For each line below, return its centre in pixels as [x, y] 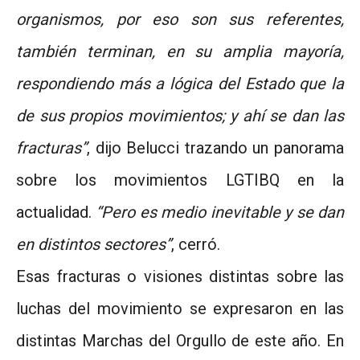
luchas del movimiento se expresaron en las [180, 308]
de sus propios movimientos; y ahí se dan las [180, 115]
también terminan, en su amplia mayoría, [180, 51]
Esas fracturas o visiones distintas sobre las [180, 276]
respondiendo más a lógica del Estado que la [180, 83]
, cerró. [196, 244]
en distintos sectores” [94, 244]
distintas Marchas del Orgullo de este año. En [180, 340]
